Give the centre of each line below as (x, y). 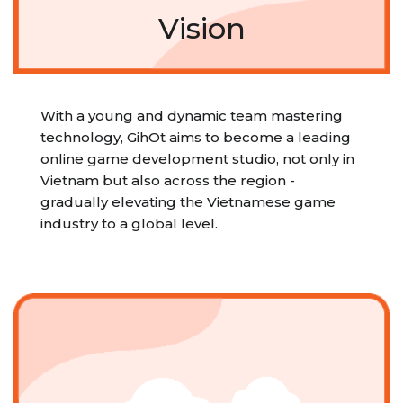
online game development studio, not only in (197, 158)
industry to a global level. (129, 223)
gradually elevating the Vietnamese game (188, 201)
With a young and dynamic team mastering (192, 115)
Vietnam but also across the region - (168, 180)
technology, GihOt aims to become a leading (196, 137)
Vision (201, 28)
